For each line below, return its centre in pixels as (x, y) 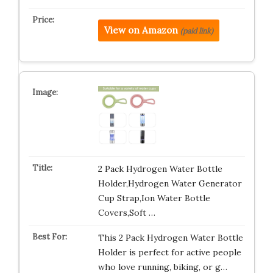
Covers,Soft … (126, 213)
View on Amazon (141, 30)
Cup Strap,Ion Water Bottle (154, 198)
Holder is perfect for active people (169, 252)
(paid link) (197, 31)
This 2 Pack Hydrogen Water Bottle (170, 238)
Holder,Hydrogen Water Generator (170, 183)
